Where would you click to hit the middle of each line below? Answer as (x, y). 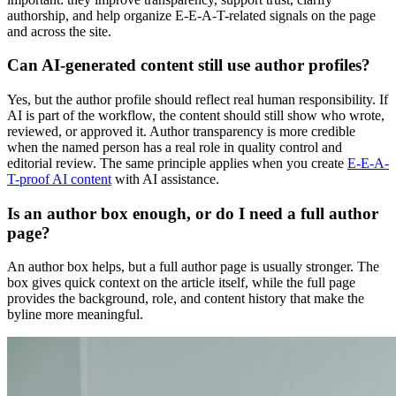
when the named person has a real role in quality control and (175, 148)
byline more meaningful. (75, 315)
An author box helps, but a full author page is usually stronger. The (193, 267)
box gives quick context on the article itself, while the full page (181, 283)
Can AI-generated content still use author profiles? (189, 65)
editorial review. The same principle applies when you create (177, 164)
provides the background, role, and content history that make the (186, 299)
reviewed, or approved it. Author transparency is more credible (181, 132)
